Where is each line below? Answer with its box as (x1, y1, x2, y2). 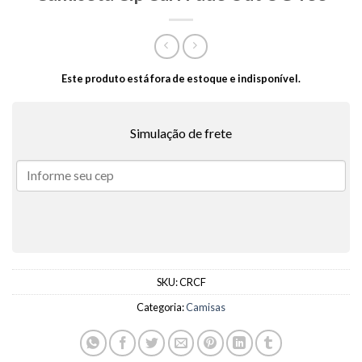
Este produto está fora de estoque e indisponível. (61, 72, 301, 86)
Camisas (186, 301, 225, 314)
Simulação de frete (130, 125, 232, 141)
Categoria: (137, 301, 186, 314)
